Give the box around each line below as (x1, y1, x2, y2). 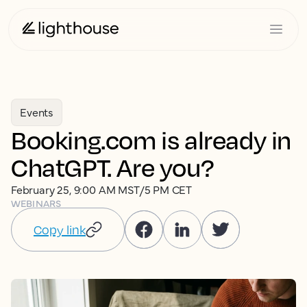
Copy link (34, 222, 86, 237)
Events (20, 104, 54, 119)
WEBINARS (11, 196, 62, 210)
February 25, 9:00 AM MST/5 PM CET (11, 182, 193, 197)
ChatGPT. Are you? (11, 151, 214, 182)
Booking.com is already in (11, 124, 292, 155)
